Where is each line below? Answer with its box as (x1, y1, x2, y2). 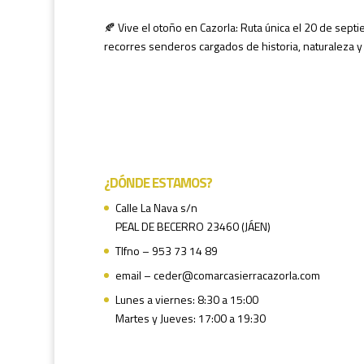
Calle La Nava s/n (115, 198, 197, 216)
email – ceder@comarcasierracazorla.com (115, 266, 320, 284)
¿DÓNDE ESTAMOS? (103, 171, 212, 193)
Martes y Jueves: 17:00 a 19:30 (115, 309, 266, 327)
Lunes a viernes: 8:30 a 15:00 (115, 290, 258, 308)
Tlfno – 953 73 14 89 (115, 241, 218, 259)
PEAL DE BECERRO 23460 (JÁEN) (115, 217, 271, 235)
